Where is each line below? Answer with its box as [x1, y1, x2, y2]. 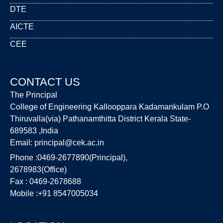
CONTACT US [10, 75, 80, 88]
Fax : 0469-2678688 [10, 177, 81, 186]
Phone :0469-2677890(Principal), [10, 153, 127, 162]
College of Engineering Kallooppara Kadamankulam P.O [10, 102, 209, 111]
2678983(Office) [10, 165, 67, 174]
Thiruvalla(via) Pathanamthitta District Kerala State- [10, 114, 191, 123]
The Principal [10, 90, 57, 99]
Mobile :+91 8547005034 [10, 189, 98, 198]
